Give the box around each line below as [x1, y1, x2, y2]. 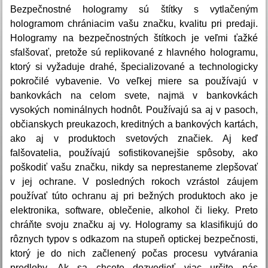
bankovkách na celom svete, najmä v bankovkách [10, 90, 258, 101]
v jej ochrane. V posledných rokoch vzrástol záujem [10, 176, 258, 187]
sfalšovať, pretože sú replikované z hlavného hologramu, [10, 47, 258, 58]
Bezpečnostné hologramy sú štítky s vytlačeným [10, 4, 258, 15]
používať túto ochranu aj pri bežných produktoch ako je [10, 191, 258, 202]
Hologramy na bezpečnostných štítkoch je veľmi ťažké [10, 33, 258, 44]
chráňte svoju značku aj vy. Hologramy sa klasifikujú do [10, 220, 258, 230]
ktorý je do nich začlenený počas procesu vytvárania [10, 248, 258, 259]
